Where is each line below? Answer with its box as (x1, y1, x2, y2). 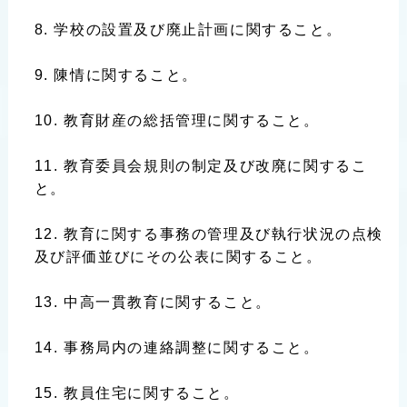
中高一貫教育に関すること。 (63, 294, 272, 310)
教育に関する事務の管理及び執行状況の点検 (63, 226, 383, 242)
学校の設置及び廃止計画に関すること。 (54, 22, 342, 37)
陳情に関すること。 (54, 67, 198, 83)
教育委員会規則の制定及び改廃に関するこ (63, 158, 368, 174)
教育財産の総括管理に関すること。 (63, 113, 320, 128)
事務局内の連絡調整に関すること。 (63, 340, 320, 355)
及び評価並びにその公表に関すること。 (34, 249, 323, 264)
